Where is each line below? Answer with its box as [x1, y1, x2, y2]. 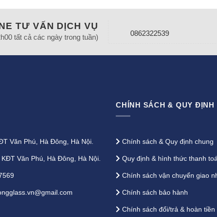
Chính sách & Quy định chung [122, 138, 214, 146]
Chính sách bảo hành [122, 188, 188, 197]
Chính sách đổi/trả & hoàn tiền [122, 205, 215, 214]
